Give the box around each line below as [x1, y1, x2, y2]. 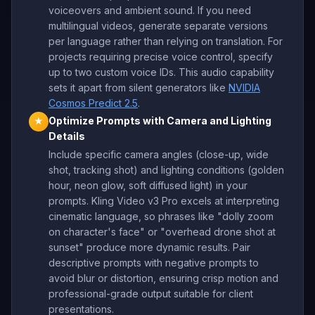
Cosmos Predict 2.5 [49, 96, 138, 109]
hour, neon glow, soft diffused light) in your [49, 179, 247, 191]
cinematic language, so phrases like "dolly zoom [49, 210, 274, 222]
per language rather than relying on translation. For [49, 34, 283, 47]
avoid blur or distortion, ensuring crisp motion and [49, 271, 278, 284]
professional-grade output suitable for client [49, 287, 253, 300]
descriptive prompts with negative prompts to [49, 256, 259, 269]
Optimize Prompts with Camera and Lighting [49, 114, 271, 127]
